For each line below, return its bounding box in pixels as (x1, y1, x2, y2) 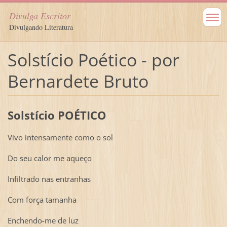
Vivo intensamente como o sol (7, 132, 113, 142)
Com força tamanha (7, 194, 77, 205)
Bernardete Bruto (7, 69, 148, 93)
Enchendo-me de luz (7, 215, 79, 225)
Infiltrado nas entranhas (7, 173, 91, 184)
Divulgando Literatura (9, 22, 73, 32)
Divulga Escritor (9, 10, 70, 22)
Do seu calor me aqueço (7, 153, 92, 163)
